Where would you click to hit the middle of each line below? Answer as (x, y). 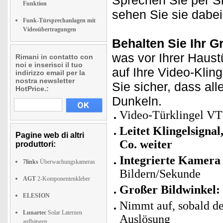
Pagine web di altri (50, 135)
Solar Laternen (64, 213)
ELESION (36, 196)
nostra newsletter (45, 81)
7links (31, 162)
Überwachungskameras (67, 162)
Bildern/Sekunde (160, 174)
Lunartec (35, 213)
